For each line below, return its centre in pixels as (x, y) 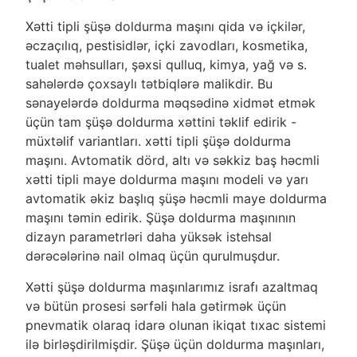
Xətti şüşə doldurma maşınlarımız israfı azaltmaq (171, 286)
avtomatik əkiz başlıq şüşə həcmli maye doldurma (176, 198)
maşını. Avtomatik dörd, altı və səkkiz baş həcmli (172, 160)
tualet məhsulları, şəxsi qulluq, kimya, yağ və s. (166, 64)
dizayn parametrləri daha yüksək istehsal (148, 236)
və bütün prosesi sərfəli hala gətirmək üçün (155, 306)
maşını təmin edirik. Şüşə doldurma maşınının (160, 217)
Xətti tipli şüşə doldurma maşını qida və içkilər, (165, 26)
